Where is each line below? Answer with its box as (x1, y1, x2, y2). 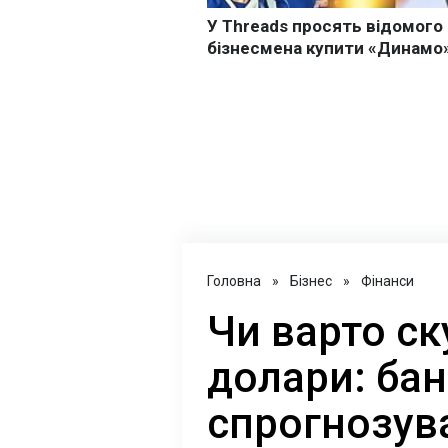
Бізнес (290, 273, 332, 289)
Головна (207, 273, 261, 289)
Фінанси (361, 273, 414, 289)
